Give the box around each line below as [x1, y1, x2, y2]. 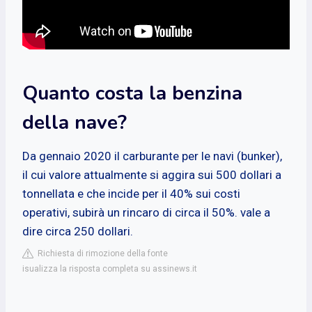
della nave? [22, 109, 127, 136]
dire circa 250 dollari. [22, 224, 133, 238]
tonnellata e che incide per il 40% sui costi [22, 186, 240, 201]
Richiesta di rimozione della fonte [33, 248, 168, 258]
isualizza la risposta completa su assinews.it [22, 263, 197, 274]
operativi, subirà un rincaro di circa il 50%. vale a [22, 205, 270, 219]
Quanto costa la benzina [22, 79, 242, 107]
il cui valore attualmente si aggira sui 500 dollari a [22, 167, 281, 182]
